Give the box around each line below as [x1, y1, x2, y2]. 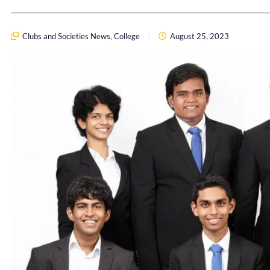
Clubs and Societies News [22, 31, 110, 41]
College [114, 31, 140, 41]
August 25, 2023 [170, 31, 229, 41]
